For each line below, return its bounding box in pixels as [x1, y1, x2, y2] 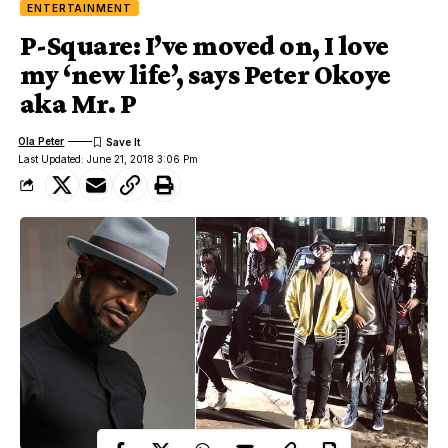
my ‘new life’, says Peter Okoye [20, 58, 391, 90]
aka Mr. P [20, 87, 137, 119]
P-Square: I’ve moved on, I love [20, 29, 389, 61]
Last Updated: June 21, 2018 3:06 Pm [18, 152, 199, 165]
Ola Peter [18, 135, 65, 148]
